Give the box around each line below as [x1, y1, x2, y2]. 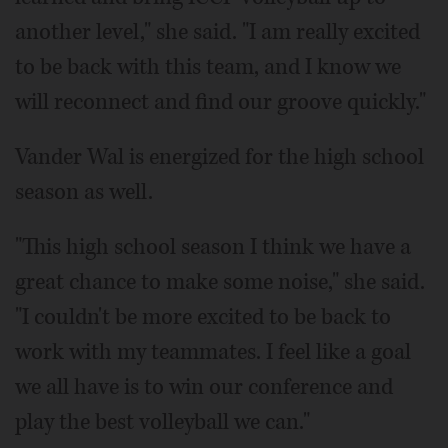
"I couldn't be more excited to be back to [15, 301, 391, 332]
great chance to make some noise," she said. [15, 266, 425, 297]
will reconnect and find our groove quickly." [15, 86, 426, 117]
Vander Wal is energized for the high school [15, 141, 424, 172]
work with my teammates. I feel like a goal [15, 336, 411, 367]
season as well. [15, 176, 153, 207]
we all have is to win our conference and [15, 371, 393, 402]
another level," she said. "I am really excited [15, 16, 420, 47]
